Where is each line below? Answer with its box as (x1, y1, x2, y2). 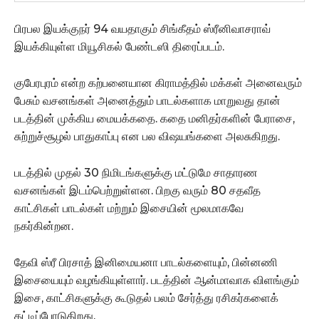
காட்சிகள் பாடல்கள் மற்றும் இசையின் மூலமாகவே (14, 201, 244, 215)
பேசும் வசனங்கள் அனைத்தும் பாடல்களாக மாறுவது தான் (14, 93, 281, 108)
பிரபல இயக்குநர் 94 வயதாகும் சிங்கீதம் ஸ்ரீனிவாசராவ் (14, 21, 271, 36)
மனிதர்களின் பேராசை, (189, 111, 295, 125)
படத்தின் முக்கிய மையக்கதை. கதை (14, 111, 189, 125)
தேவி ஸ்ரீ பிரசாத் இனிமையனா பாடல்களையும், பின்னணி (14, 255, 278, 269)
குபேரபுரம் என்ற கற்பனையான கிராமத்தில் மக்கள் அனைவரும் (14, 75, 302, 90)
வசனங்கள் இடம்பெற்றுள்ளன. (14, 183, 156, 197)
